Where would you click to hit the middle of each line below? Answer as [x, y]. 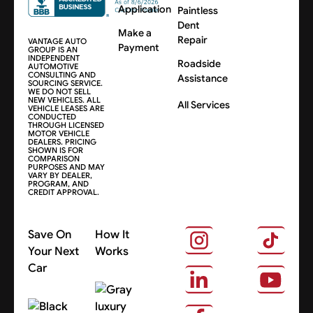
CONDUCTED [52, 117]
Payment [138, 47]
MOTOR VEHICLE [59, 134]
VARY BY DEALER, [60, 176]
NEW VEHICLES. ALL [65, 100]
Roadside [199, 63]
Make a [134, 32]
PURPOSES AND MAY [67, 167]
